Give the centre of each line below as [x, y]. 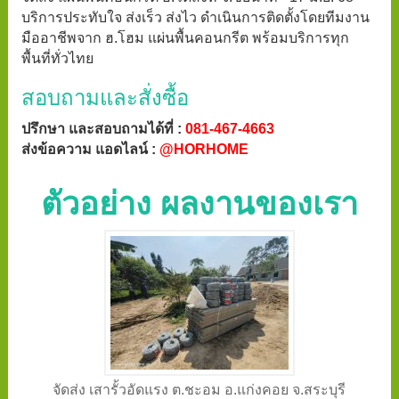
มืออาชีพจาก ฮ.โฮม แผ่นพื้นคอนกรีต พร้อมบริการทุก [185, 38]
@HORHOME [204, 150]
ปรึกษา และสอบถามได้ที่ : [103, 129]
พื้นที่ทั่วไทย [57, 59]
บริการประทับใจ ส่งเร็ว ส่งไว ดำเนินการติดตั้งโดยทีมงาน [195, 18]
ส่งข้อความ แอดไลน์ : [90, 150]
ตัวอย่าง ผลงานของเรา [199, 204]
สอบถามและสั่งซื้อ [105, 98]
